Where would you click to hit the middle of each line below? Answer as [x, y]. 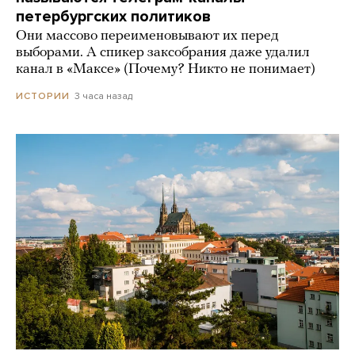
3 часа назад [103, 96]
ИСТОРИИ [43, 96]
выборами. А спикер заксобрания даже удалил [163, 53]
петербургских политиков [113, 17]
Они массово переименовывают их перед [147, 36]
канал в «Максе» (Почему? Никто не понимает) [166, 70]
